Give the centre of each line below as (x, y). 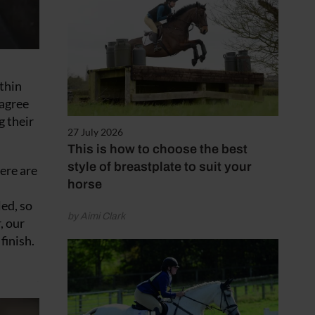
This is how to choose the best (157, 149)
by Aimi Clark (96, 217)
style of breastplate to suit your (160, 167)
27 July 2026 (95, 132)
